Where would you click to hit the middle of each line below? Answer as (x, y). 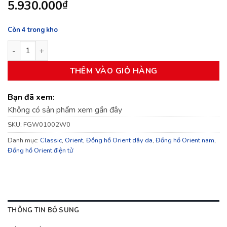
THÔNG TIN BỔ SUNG (44, 210)
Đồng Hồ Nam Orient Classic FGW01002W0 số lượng (100, 46)
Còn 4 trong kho (33, 30)
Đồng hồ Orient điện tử (40, 151)
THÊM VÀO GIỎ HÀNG (113, 71)
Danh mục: (24, 141)
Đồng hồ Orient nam (185, 141)
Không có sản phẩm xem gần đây (65, 110)
